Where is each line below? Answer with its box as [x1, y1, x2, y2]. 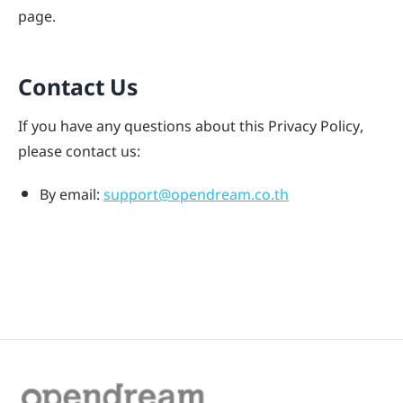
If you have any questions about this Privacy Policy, [18, 113, 363, 138]
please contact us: [18, 139, 140, 163]
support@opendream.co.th [103, 182, 289, 206]
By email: [40, 182, 103, 206]
